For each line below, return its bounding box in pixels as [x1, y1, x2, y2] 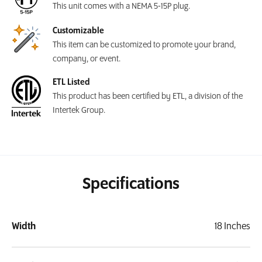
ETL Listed [53, 78, 90, 88]
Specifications [82, 175, 180, 194]
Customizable [53, 26, 104, 36]
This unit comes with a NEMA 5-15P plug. [53, 2, 190, 12]
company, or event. [53, 54, 120, 64]
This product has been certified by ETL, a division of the [53, 92, 243, 102]
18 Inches [215, 221, 250, 233]
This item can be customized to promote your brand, [53, 40, 236, 50]
